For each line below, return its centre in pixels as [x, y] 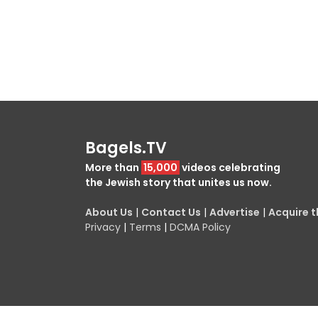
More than [113, 167]
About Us [109, 212]
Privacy [103, 227]
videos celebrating [230, 167]
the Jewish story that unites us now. [179, 182]
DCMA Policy [200, 227]
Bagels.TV [126, 148]
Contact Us [171, 212]
